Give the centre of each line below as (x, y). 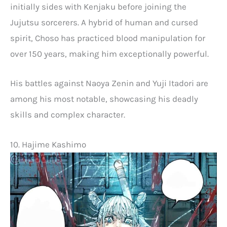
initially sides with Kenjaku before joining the (98, 7)
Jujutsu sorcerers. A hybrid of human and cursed (104, 23)
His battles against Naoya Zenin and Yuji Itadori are (109, 83)
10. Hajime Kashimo (48, 144)
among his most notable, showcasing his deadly (104, 99)
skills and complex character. (68, 115)
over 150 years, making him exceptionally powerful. (109, 54)
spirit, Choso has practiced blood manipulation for (108, 38)
